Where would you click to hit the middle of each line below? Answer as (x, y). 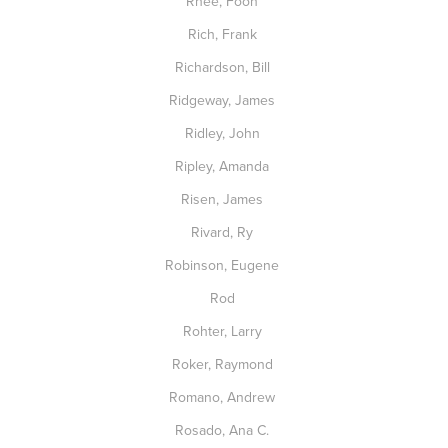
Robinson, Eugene (224, 265)
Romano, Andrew (224, 397)
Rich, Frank (224, 34)
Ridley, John (224, 133)
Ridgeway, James (224, 100)
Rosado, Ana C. (224, 430)
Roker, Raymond (224, 364)
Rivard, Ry (224, 232)
